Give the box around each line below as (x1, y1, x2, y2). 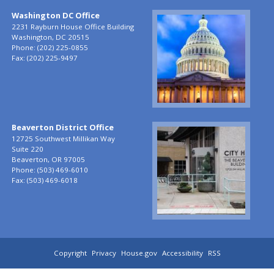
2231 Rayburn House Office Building (11, 21, 134, 31)
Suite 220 (11, 144, 43, 154)
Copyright (53, 248, 87, 258)
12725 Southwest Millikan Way (11, 133, 115, 143)
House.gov (120, 248, 157, 258)
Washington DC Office (11, 9, 100, 21)
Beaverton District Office (11, 121, 114, 133)
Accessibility (161, 248, 203, 258)
